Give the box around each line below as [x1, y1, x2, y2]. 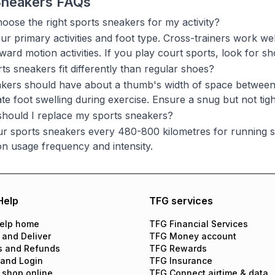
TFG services [149, 195, 213, 207]
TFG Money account [149, 231, 236, 241]
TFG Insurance [149, 255, 212, 266]
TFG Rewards [149, 243, 207, 254]
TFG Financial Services [149, 219, 248, 229]
